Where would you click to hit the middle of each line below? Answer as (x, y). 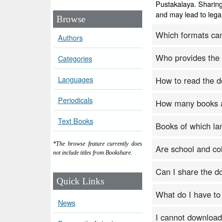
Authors (70, 38)
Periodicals (75, 100)
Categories (75, 58)
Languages (75, 79)
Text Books (75, 121)
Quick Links (81, 181)
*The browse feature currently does (98, 144)
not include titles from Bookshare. (93, 153)
